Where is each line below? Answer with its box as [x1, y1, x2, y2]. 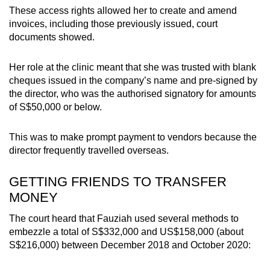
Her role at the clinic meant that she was [9, 61, 181, 72]
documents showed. [9, 31, 95, 42]
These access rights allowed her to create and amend [9, 5, 237, 16]
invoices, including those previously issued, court [9, 18, 218, 29]
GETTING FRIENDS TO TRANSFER [9, 174, 227, 189]
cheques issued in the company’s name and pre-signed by [9, 75, 257, 86]
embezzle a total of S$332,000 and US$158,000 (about [9, 226, 243, 237]
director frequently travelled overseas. [9, 145, 169, 155]
